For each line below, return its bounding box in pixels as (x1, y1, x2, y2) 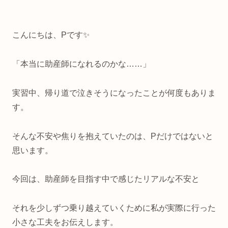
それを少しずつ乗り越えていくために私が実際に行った (12, 204, 216, 213)
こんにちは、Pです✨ (12, 31, 90, 40)
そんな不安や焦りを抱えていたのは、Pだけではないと (12, 131, 213, 140)
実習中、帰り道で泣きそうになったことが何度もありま (12, 88, 216, 97)
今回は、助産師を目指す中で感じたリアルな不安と (12, 175, 199, 184)
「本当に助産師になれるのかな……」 (12, 60, 151, 69)
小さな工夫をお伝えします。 (12, 218, 118, 227)
